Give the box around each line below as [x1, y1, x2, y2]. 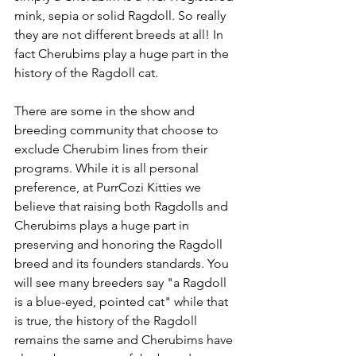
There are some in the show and [14, 103, 198, 118]
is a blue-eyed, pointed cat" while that [14, 294, 231, 309]
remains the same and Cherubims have [14, 332, 236, 347]
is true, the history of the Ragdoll [14, 313, 200, 328]
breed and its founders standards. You [14, 256, 232, 271]
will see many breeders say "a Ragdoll [14, 275, 230, 290]
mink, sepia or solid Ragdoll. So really [14, 8, 229, 23]
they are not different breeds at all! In [14, 27, 226, 42]
